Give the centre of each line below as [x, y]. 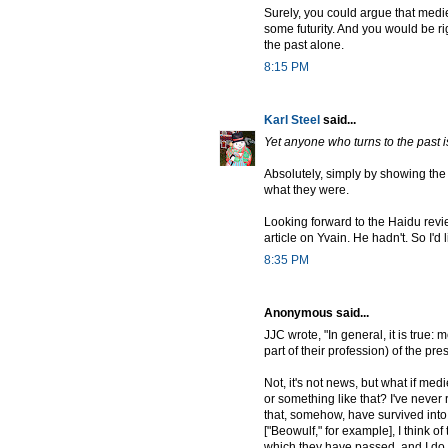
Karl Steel [292, 119]
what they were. [306, 189]
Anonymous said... [316, 312]
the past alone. [304, 44]
